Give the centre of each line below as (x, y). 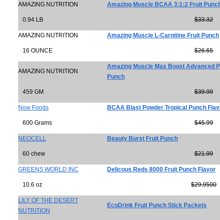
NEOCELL (32, 138)
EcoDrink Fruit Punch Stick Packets (157, 205)
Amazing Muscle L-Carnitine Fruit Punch (163, 35)
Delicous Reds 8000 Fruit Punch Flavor (161, 169)
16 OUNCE (35, 51)
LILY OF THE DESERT (48, 200)
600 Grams (35, 123)
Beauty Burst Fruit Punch (142, 138)
